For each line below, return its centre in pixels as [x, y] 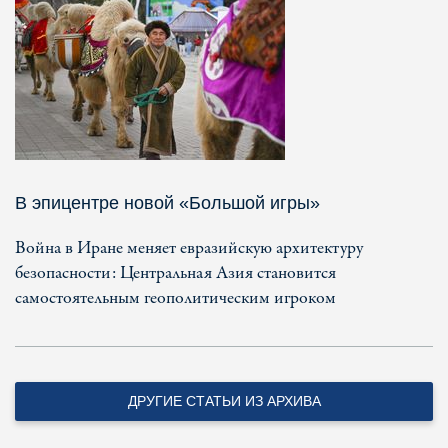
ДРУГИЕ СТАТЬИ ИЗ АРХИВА [224, 400]
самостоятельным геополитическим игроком [175, 298]
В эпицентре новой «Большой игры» [167, 202]
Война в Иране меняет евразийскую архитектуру [189, 248]
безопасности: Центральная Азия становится [175, 273]
